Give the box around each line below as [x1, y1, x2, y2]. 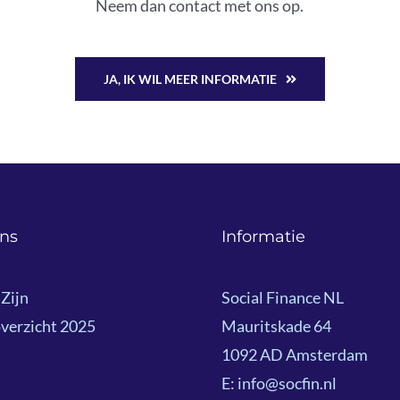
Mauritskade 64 [221, 316, 331, 336]
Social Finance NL [221, 287, 344, 307]
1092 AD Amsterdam [221, 345, 368, 364]
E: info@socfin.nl [221, 373, 337, 393]
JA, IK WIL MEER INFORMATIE [104, 71, 278, 87]
